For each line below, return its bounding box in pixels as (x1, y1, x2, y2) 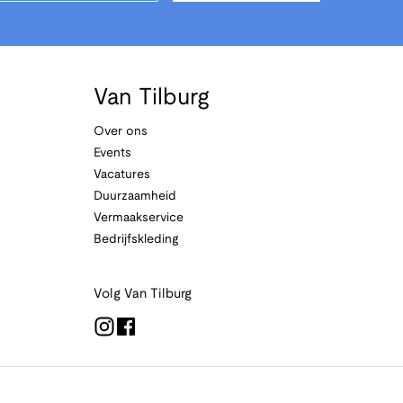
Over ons (93, 126, 148, 138)
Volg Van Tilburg (93, 288, 192, 300)
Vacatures (93, 169, 150, 181)
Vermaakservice (93, 212, 184, 224)
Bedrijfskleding (93, 234, 178, 246)
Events (93, 148, 131, 159)
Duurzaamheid (93, 191, 176, 202)
